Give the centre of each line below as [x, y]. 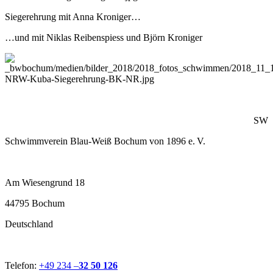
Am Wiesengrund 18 [45, 183]
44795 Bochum [35, 204]
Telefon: [22, 266]
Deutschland [29, 224]
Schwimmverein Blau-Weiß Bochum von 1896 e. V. [105, 141]
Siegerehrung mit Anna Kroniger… [73, 17]
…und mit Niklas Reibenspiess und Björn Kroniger [104, 38]
